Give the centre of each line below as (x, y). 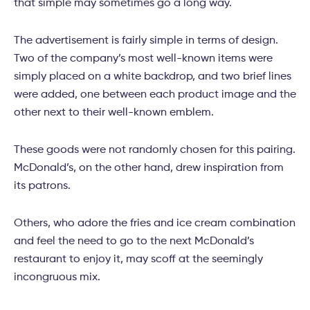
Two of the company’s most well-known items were (143, 59)
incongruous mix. (57, 278)
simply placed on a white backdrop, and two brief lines (153, 77)
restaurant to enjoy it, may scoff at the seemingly (138, 260)
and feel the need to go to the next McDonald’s (134, 242)
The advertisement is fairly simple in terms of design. (146, 41)
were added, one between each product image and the (155, 95)
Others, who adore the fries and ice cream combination (155, 224)
